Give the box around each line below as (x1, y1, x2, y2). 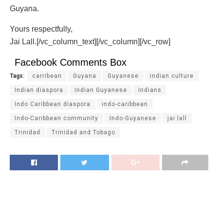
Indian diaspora (15, 87, 63, 94)
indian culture (150, 73, 194, 80)
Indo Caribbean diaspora (15, 101, 91, 108)
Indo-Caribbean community (15, 115, 98, 122)
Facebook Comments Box (15, 57, 127, 68)
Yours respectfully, (10, 25, 73, 34)
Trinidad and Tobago (52, 129, 115, 136)
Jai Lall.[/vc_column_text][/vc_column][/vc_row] (10, 37, 170, 46)
